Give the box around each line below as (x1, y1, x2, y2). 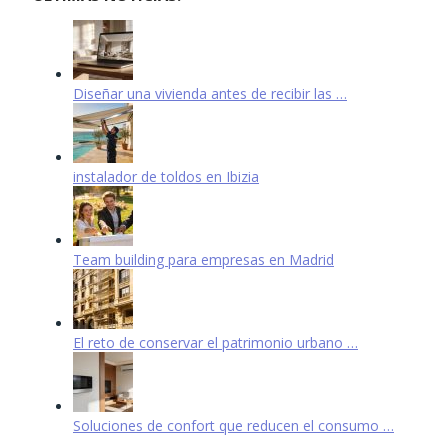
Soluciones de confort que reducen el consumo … (73, 415, 394, 435)
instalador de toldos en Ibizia (73, 166, 259, 186)
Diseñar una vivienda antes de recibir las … (73, 83, 347, 103)
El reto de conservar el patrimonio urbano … (73, 332, 358, 352)
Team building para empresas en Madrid (73, 249, 334, 269)
